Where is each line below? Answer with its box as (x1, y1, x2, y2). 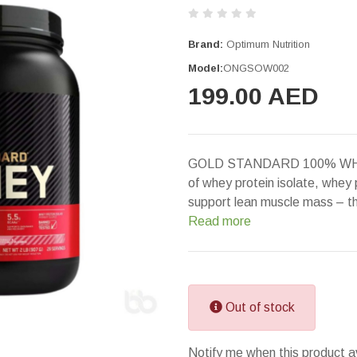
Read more (188, 214, 251, 228)
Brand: (188, 37, 223, 50)
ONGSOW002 (223, 61, 289, 74)
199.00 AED (188, 82, 319, 109)
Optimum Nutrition (226, 37, 310, 50)
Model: (188, 61, 223, 74)
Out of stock (222, 300, 295, 314)
